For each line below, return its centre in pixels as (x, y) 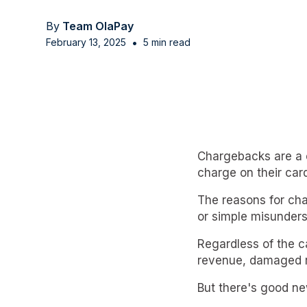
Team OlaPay (98, 26)
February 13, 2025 (86, 42)
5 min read (167, 42)
